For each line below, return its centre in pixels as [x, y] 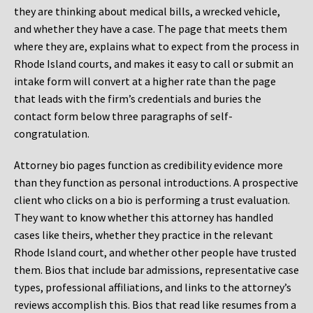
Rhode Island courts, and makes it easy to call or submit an [154, 64]
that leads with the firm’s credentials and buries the [138, 99]
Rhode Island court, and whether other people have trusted [155, 253]
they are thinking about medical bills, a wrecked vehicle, [147, 12]
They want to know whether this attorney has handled [144, 218]
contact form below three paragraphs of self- [123, 116]
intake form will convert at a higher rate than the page [145, 81]
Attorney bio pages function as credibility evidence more [148, 165]
